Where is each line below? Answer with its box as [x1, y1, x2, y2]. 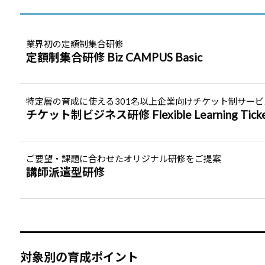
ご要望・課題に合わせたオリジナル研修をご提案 [25, 153, 221, 164]
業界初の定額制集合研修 [25, 38, 124, 49]
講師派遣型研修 [25, 165, 105, 179]
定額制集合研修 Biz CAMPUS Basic [25, 50, 202, 64]
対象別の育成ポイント [20, 250, 138, 264]
